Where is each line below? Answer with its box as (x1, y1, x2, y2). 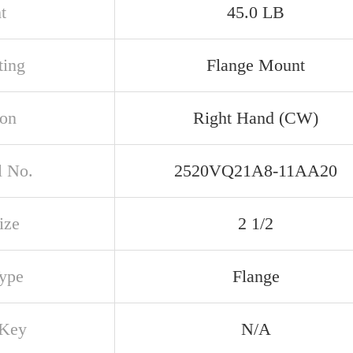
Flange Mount (206, 55, 305, 75)
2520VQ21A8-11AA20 (174, 161, 337, 180)
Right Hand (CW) (193, 108, 318, 128)
